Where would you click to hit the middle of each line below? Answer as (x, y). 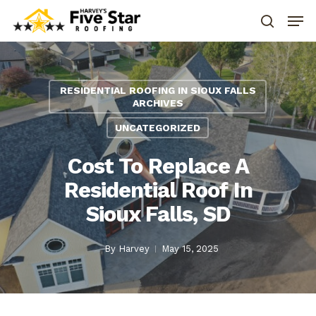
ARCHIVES (158, 103)
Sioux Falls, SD (158, 214)
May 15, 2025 (190, 249)
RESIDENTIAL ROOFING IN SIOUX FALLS (158, 90)
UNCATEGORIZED (158, 128)
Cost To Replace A (158, 166)
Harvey (134, 249)
